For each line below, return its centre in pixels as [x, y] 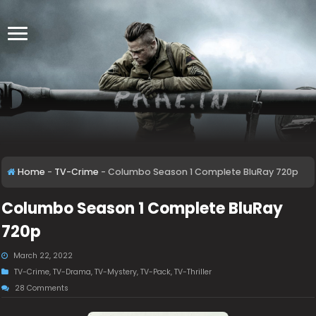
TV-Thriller [193, 272]
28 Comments [42, 288]
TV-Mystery [116, 272]
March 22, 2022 [43, 256]
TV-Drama [72, 272]
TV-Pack [156, 272]
